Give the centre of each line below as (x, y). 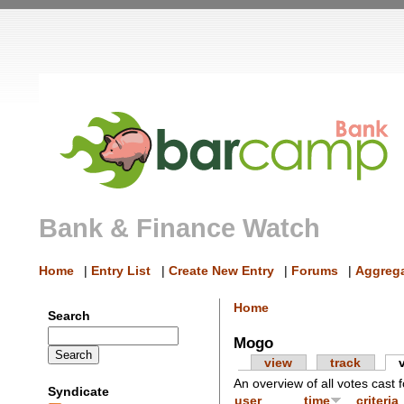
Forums (314, 270)
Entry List (121, 270)
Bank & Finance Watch (180, 229)
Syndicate (79, 392)
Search (69, 315)
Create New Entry (221, 270)
